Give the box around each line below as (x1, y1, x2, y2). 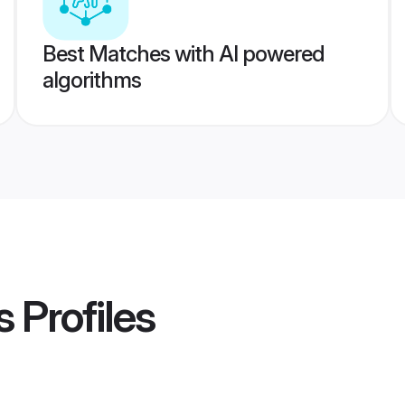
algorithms (42, 67, 141, 93)
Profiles (14, 289, 155, 344)
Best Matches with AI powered (42, 41, 325, 67)
